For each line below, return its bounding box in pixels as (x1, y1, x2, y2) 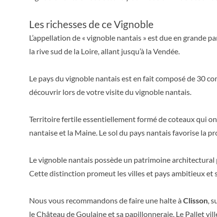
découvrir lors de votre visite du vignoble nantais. (29, 87, 191, 96)
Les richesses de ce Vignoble (29, 18, 154, 30)
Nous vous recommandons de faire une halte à (29, 196, 183, 205)
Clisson (183, 196, 208, 205)
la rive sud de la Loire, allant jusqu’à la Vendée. (29, 46, 180, 56)
